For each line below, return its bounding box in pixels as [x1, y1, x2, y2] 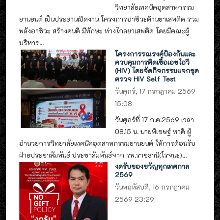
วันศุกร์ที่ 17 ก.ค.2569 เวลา [115, 115, 194, 124]
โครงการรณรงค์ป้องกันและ [115, 49, 196, 58]
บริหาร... [19, 38, 44, 47]
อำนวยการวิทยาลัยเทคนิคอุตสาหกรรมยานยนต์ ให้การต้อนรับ [19, 139, 195, 148]
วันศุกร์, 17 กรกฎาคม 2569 [115, 86, 196, 95]
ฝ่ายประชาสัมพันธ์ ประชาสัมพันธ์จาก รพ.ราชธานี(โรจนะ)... [19, 151, 187, 160]
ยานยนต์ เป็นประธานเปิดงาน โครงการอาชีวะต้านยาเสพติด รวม [19, 15, 199, 24]
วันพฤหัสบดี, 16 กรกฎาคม [115, 182, 190, 191]
